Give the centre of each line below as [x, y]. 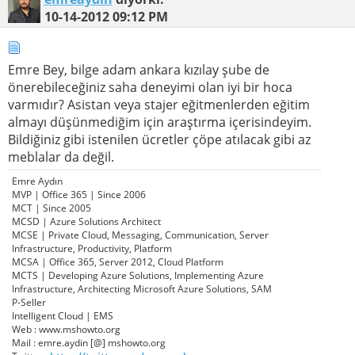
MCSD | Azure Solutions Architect [86, 221]
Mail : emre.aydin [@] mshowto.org [89, 342]
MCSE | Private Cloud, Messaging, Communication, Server [140, 235]
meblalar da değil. [61, 157]
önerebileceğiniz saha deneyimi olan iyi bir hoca [150, 87]
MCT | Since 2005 [52, 208]
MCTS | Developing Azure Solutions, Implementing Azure [138, 275]
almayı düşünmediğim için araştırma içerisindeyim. [160, 122]
